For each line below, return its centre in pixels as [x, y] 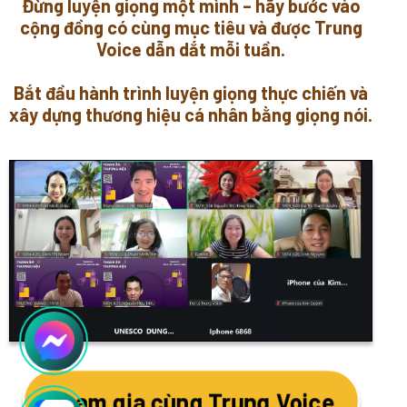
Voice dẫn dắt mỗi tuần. [191, 50]
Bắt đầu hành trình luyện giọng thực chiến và [191, 93]
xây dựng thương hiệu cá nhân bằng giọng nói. [191, 115]
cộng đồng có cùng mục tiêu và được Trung [191, 28]
